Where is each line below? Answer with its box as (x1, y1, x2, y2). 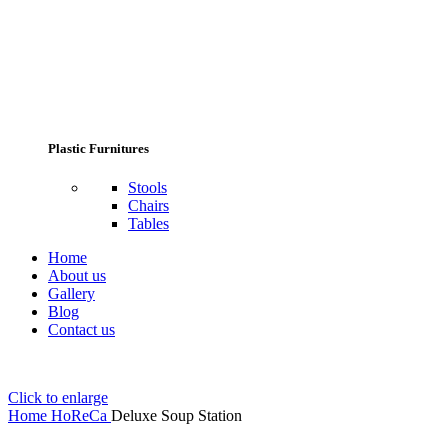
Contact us (48, 320, 115, 338)
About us (48, 266, 106, 284)
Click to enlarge (8, 388, 108, 406)
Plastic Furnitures (48, 140, 149, 156)
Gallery (48, 284, 95, 302)
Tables (128, 214, 169, 232)
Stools (128, 178, 167, 196)
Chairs (128, 196, 169, 214)
